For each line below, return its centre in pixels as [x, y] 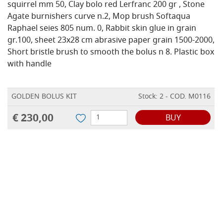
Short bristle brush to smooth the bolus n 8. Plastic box [111, 53]
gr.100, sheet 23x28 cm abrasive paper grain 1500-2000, [111, 41]
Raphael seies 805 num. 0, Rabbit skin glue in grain [102, 29]
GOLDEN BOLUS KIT [44, 97]
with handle [29, 65]
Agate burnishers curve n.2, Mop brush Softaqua [99, 17]
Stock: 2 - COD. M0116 [174, 97]
